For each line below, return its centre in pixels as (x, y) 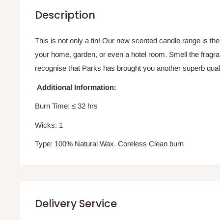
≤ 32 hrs (85, 106)
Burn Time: (53, 106)
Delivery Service (76, 204)
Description (65, 15)
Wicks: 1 (49, 125)
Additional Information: (76, 87)
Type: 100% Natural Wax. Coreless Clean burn (109, 144)
